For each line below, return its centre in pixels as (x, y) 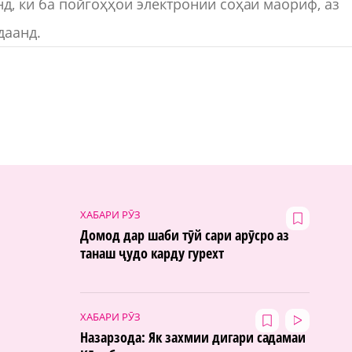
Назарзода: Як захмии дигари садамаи (193, 337)
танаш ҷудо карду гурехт (152, 253)
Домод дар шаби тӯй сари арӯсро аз (185, 235)
